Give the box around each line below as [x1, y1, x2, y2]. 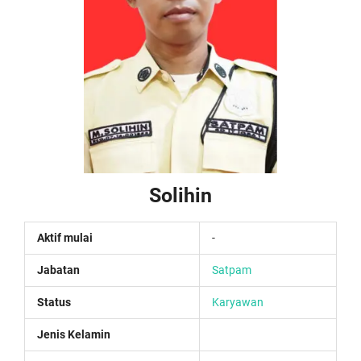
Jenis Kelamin [37, 328, 110, 341]
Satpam [212, 263, 251, 276]
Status [37, 296, 71, 309]
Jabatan [37, 263, 80, 276]
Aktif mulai [37, 231, 93, 244]
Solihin [149, 184, 212, 207]
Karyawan [212, 296, 263, 309]
